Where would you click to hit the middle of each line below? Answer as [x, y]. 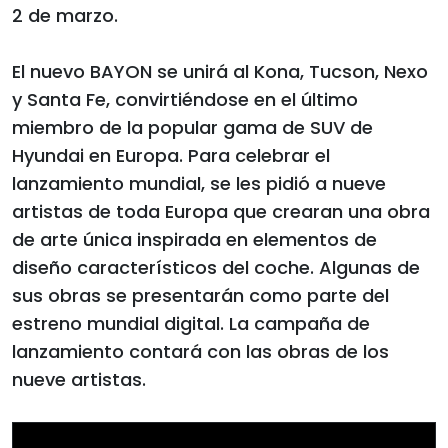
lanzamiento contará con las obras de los [200, 351]
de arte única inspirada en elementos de [194, 239]
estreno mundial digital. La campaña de [191, 323]
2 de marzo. [65, 15]
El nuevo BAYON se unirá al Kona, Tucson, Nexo [220, 71]
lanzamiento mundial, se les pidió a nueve [199, 183]
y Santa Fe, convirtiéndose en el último [185, 99]
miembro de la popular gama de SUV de [192, 127]
